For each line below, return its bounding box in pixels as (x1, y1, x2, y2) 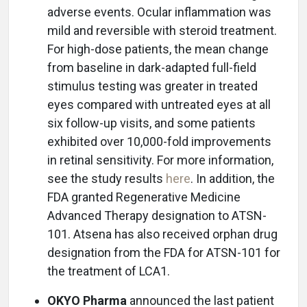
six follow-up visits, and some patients (47, 116, 256, 130)
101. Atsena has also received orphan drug (47, 227, 278, 241)
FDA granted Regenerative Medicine (47, 190, 241, 204)
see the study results (47, 171, 166, 186)
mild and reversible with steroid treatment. (47, 23, 277, 38)
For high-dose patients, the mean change (47, 42, 269, 56)
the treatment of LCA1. (47, 264, 170, 278)
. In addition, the (191, 171, 275, 186)
